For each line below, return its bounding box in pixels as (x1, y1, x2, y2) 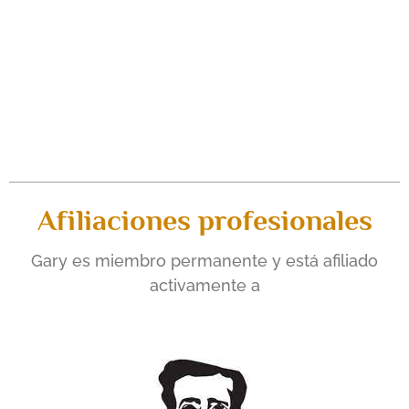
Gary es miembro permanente (31, 251, 272, 271)
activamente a (149, 276, 260, 296)
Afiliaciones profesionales (37, 204, 372, 237)
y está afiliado (272, 251, 378, 271)
